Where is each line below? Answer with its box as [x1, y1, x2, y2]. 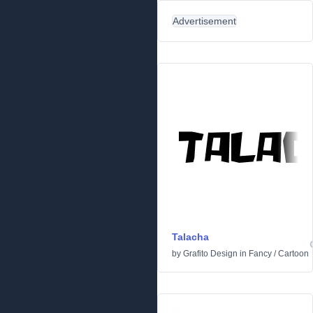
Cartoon [278, 249, 309, 259]
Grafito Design [183, 249, 238, 259]
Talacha [172, 231, 209, 242]
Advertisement [173, 15, 236, 27]
